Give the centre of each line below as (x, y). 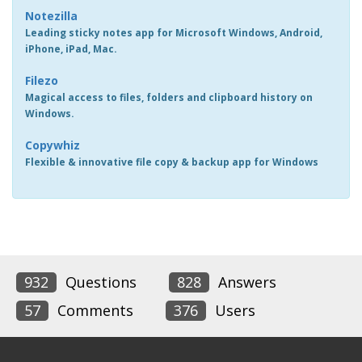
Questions (99, 282)
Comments (93, 310)
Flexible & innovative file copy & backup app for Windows (172, 162)
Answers (245, 282)
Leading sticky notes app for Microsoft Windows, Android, (174, 33)
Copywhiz (53, 145)
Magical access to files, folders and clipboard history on (169, 97)
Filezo (42, 80)
